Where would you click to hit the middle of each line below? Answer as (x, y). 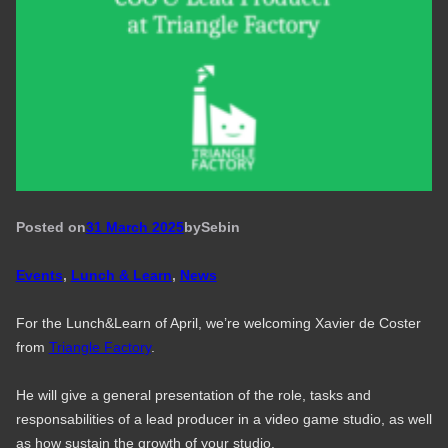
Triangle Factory (99, 347)
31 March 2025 (134, 227)
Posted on (50, 227)
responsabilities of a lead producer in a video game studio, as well (223, 419)
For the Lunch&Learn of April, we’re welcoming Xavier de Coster (218, 323)
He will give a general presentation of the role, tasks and (193, 395)
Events (39, 275)
